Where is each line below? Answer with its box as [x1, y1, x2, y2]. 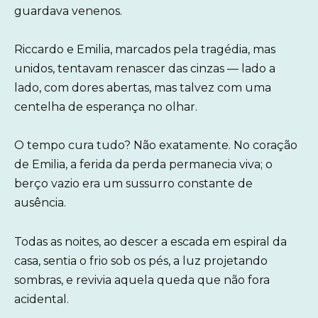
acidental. [14, 292, 69, 306]
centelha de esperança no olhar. [14, 100, 197, 114]
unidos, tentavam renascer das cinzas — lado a [14, 62, 275, 76]
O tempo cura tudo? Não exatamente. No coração [14, 138, 297, 153]
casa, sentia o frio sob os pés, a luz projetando [14, 253, 268, 268]
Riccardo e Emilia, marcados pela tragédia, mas [14, 43, 275, 57]
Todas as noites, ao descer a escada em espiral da [14, 234, 287, 248]
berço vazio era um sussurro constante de [14, 177, 253, 191]
